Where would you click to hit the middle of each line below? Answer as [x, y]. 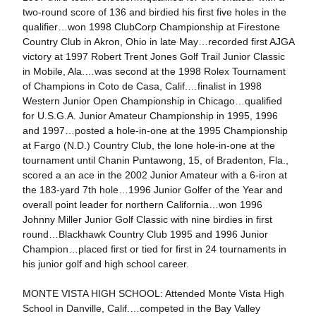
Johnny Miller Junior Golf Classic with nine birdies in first [147, 219]
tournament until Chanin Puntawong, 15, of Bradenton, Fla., [155, 160]
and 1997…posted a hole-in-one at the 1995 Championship [155, 130]
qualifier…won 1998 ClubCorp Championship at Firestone [151, 27]
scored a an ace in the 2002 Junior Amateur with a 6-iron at [154, 175]
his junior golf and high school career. [105, 264]
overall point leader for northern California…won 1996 [142, 205]
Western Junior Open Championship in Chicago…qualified [152, 101]
